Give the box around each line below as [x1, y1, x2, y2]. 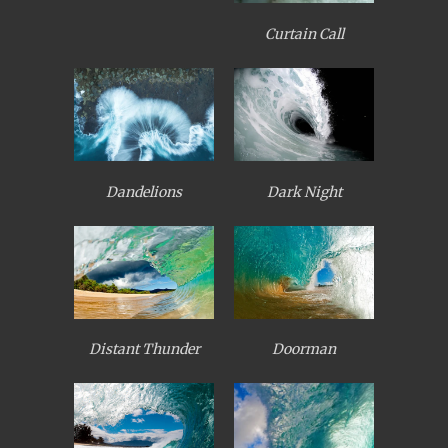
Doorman [272, 340, 336, 359]
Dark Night [266, 182, 342, 201]
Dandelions [106, 182, 182, 201]
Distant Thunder [88, 340, 200, 359]
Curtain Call [264, 24, 344, 43]
